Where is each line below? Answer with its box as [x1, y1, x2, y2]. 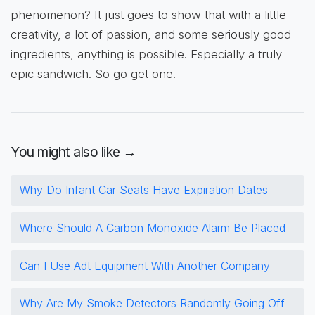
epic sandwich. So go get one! [11, 67, 176, 82]
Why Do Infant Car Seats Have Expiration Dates [19, 183, 268, 198]
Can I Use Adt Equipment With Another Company [19, 258, 270, 273]
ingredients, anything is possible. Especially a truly [11, 47, 282, 62]
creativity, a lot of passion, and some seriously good [11, 27, 291, 42]
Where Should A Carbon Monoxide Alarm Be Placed [19, 220, 285, 235]
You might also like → [11, 143, 136, 160]
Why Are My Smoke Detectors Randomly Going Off [19, 296, 285, 311]
